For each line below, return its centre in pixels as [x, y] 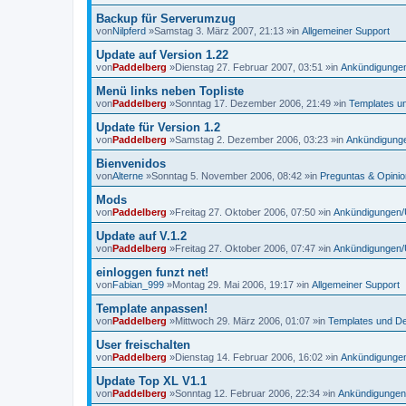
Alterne [128, 176]
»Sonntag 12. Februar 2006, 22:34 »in [252, 393]
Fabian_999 [138, 285]
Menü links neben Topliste [170, 91]
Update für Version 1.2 [158, 127]
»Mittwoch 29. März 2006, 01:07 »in [247, 321]
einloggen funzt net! [152, 272]
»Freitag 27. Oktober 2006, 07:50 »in [250, 212]
